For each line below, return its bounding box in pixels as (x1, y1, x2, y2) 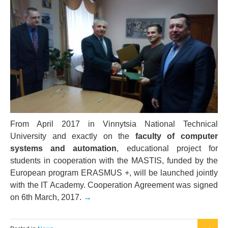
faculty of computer (135, 131, 218, 140)
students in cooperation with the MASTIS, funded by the (10, 156, 218, 165)
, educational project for (117, 144, 218, 153)
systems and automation (10, 144, 117, 153)
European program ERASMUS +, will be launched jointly (10, 168, 218, 177)
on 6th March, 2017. (10, 192, 83, 202)
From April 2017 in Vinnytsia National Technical (10, 119, 218, 128)
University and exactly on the (10, 131, 135, 140)
